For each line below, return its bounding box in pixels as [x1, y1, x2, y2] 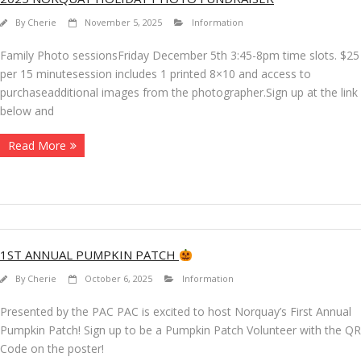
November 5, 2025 [85, 16, 162, 29]
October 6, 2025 [85, 272, 152, 285]
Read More [8, 138, 66, 154]
